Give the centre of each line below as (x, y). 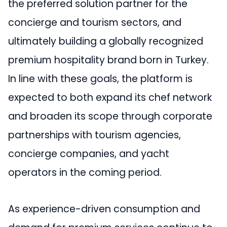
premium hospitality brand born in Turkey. (108, 60)
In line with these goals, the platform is (100, 79)
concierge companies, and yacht (89, 154)
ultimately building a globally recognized (106, 42)
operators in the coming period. (85, 173)
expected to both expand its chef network (110, 98)
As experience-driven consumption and (104, 209)
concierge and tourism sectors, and (95, 23)
